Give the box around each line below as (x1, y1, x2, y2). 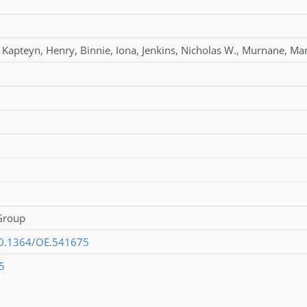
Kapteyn (1, 42, 40, 57)
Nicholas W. (180, 42, 236, 57)
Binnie (79, 42, 110, 57)
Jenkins (141, 42, 175, 57)
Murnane (241, 42, 284, 57)
